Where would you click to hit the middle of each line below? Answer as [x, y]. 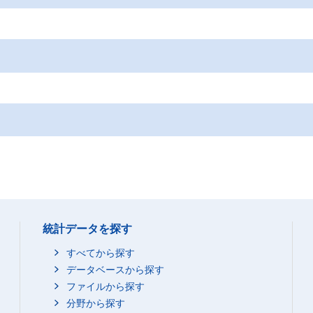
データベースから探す [115, 270]
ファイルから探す [105, 286]
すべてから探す [101, 253]
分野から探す [96, 303]
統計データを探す [87, 229]
